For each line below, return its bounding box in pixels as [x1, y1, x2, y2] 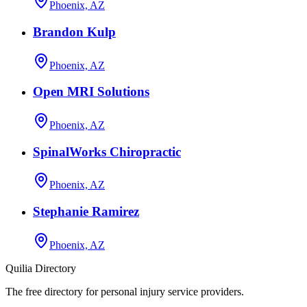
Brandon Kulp [33, 24, 116, 39]
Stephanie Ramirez [33, 204, 139, 219]
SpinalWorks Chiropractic [33, 144, 181, 159]
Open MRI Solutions [33, 84, 149, 99]
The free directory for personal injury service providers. [5, 285, 244, 297]
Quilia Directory [5, 262, 76, 274]
